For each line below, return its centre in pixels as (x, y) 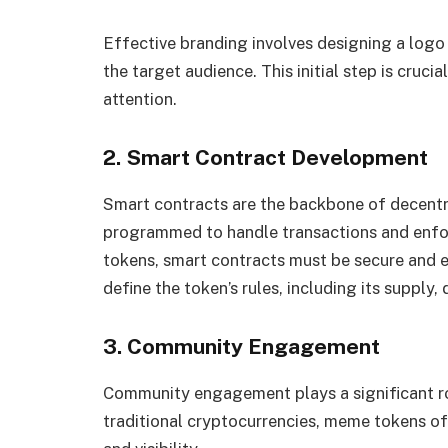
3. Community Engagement (241, 346)
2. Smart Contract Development (265, 158)
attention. (140, 99)
